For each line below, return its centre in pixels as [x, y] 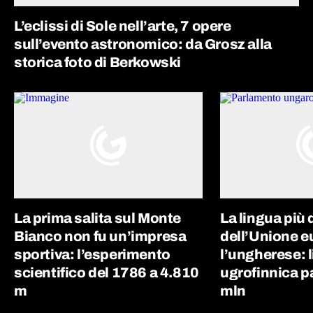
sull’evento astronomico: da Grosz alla [143, 44]
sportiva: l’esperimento [92, 254]
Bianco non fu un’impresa [100, 236]
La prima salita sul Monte [98, 218]
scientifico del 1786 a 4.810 [107, 272]
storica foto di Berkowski [98, 63]
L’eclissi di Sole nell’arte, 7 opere [123, 26]
